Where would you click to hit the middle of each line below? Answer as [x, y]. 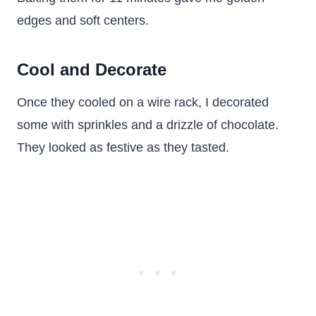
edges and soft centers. [83, 20]
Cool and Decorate [92, 69]
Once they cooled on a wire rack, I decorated [143, 102]
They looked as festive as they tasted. [123, 147]
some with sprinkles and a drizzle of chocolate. [148, 125]
